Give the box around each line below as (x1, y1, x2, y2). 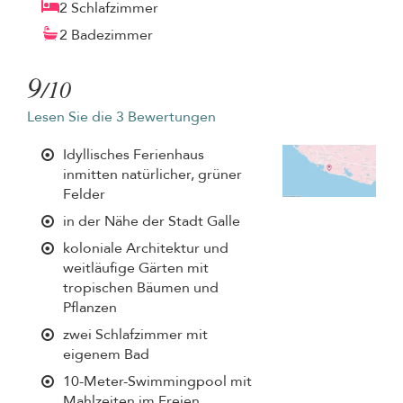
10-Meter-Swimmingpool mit (63, 371, 252, 391)
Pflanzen (63, 297, 117, 318)
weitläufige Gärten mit (63, 257, 209, 278)
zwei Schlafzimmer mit (63, 324, 208, 345)
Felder (63, 184, 105, 204)
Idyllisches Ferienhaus (63, 144, 204, 165)
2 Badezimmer (59, 24, 153, 45)
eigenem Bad (63, 344, 149, 364)
